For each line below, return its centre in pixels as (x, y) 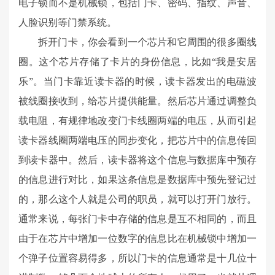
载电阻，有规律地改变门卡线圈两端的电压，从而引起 (137, 121)
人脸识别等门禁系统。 (68, 22)
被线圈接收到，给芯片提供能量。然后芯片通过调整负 (137, 101)
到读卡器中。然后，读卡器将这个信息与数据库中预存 (137, 160)
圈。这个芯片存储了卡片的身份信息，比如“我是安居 (137, 62)
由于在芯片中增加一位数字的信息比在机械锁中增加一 (137, 238)
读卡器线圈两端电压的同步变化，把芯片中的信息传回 (137, 140)
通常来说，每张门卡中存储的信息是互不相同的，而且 (137, 219)
